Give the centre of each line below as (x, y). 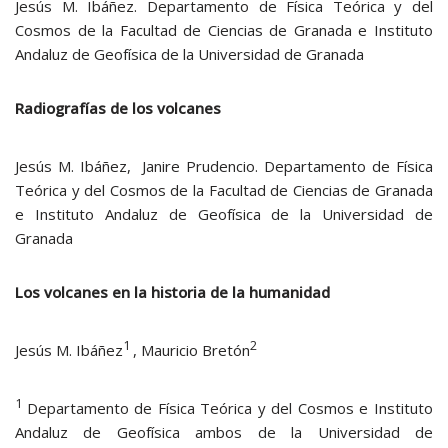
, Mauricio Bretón (191, 350)
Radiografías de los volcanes (118, 108)
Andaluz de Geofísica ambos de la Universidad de (224, 432)
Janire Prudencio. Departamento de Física (287, 166)
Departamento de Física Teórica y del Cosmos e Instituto (230, 408)
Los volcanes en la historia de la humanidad (172, 292)
